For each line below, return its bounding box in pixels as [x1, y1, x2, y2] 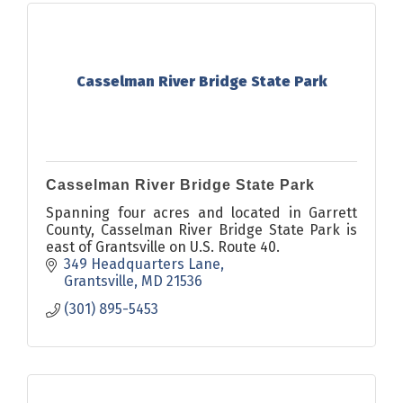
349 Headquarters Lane [64, 255, 220, 273]
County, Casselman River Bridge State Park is [46, 220, 357, 238]
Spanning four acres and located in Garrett [46, 203, 357, 221]
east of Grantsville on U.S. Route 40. [46, 237, 280, 255]
